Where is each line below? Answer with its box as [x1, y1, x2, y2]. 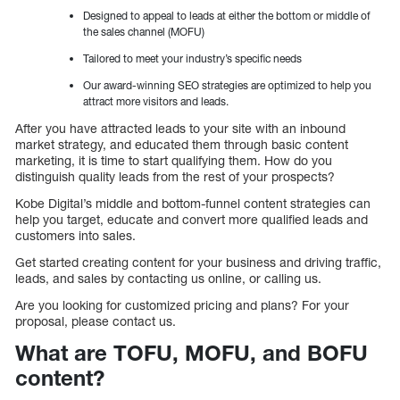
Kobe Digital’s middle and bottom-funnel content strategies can [15, 195, 371, 211]
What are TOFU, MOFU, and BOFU [15, 339, 368, 365]
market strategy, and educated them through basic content [15, 136, 348, 152]
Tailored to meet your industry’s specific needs [83, 51, 302, 65]
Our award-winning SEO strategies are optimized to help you [83, 78, 371, 92]
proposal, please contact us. [15, 312, 176, 329]
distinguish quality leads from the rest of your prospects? [15, 168, 335, 184]
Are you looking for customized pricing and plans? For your [15, 296, 349, 312]
